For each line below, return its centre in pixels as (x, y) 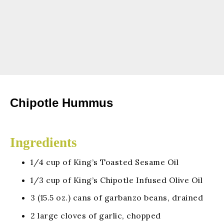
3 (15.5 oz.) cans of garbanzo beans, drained (117, 198)
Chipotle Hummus (61, 103)
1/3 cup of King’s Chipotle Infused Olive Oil (117, 180)
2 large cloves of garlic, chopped (96, 216)
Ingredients (43, 143)
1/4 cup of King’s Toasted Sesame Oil (105, 162)
